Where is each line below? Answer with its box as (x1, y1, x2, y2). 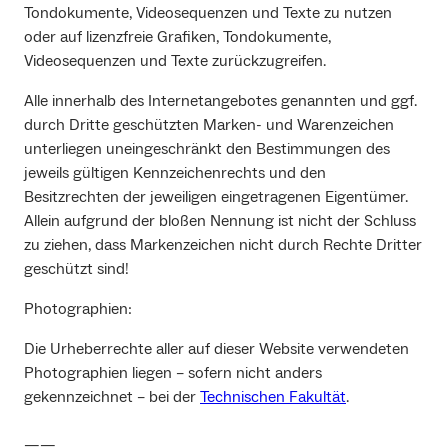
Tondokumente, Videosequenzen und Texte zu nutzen (24, 3, 392, 24)
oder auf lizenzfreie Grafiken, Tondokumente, (24, 27, 331, 48)
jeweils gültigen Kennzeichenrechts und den (24, 163, 326, 184)
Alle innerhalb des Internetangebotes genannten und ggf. (24, 91, 417, 112)
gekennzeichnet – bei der (24, 387, 200, 408)
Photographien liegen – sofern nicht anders (24, 363, 322, 384)
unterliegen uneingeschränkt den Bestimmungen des (24, 139, 390, 160)
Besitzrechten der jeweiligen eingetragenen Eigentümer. (24, 187, 408, 208)
